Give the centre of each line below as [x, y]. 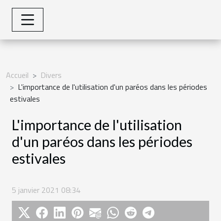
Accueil [17, 75]
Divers [51, 75]
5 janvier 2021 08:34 [46, 190]
